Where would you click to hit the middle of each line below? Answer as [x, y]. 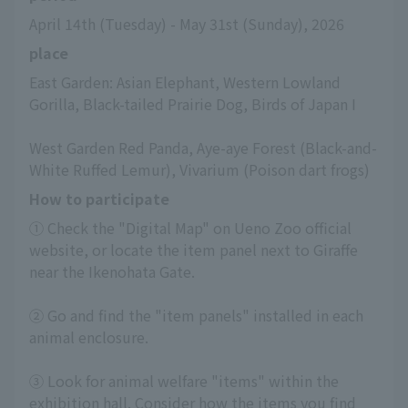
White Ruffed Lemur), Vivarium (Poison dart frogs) [199, 169]
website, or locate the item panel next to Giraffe [194, 250]
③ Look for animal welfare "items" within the [184, 381]
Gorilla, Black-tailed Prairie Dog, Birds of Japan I [193, 104]
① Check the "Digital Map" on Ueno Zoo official [190, 228]
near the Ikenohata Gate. [112, 271]
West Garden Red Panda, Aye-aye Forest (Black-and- [203, 148]
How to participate [99, 199]
